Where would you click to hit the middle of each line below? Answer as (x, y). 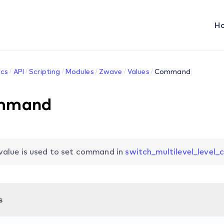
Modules (79, 71)
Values (138, 71)
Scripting (45, 71)
